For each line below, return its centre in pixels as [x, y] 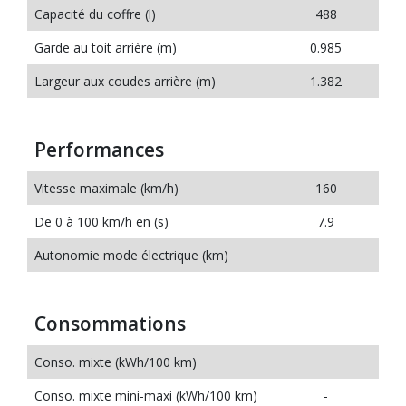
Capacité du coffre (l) [95, 14]
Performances [99, 150]
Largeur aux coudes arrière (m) [125, 81]
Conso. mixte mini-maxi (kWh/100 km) [146, 396]
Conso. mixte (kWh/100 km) [116, 362]
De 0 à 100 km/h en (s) [101, 222]
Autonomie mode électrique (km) [131, 255]
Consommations [110, 324]
